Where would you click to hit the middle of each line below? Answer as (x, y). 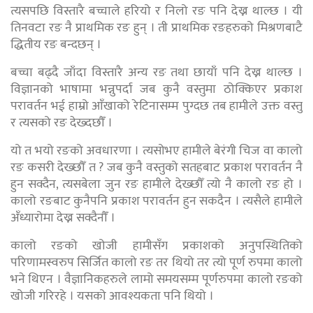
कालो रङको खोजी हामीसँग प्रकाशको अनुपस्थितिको (156, 246)
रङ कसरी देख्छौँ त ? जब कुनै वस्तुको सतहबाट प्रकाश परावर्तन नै (156, 168)
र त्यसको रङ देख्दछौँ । (61, 123)
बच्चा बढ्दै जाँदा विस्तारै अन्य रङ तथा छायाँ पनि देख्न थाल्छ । (156, 73)
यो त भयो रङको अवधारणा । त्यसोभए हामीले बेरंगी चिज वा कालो (156, 151)
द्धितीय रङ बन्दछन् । (56, 45)
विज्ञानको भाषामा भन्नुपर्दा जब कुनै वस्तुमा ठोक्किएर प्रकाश (156, 90)
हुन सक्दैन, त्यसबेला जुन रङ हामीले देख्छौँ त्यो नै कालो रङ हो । (156, 185)
